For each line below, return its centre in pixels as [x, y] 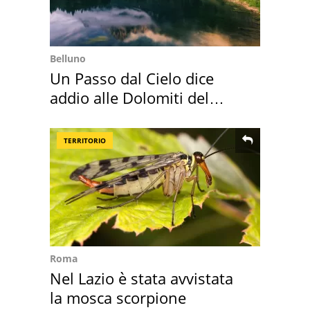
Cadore [75, 117]
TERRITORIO [85, 141]
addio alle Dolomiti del [129, 98]
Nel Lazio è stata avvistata [142, 279]
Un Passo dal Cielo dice [132, 79]
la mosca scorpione [118, 298]
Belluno [68, 59]
